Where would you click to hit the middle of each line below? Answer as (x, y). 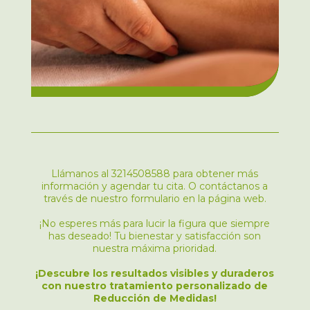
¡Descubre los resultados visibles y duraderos (155, 273)
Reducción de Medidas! (155, 298)
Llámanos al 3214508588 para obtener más (155, 173)
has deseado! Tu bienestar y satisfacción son (155, 236)
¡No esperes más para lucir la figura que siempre (155, 223)
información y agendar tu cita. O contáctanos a (155, 186)
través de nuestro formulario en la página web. (155, 198)
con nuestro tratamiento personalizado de (155, 285)
